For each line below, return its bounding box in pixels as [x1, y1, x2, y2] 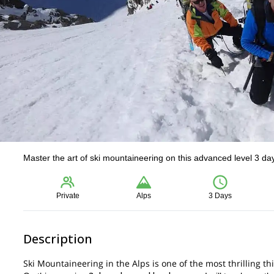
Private [56, 191, 80, 200]
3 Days [208, 191, 232, 200]
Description [23, 231, 92, 247]
